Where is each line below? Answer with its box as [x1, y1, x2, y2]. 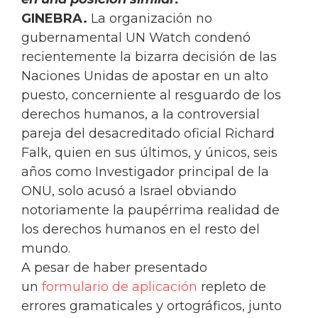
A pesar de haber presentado [21, 260, 207, 276]
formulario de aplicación [42, 279, 197, 295]
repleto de [197, 279, 266, 295]
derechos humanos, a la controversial [21, 106, 260, 123]
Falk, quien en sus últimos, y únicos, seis [21, 145, 278, 161]
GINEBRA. [21, 11, 91, 27]
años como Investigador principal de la [21, 164, 269, 180]
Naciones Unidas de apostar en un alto [21, 68, 268, 84]
